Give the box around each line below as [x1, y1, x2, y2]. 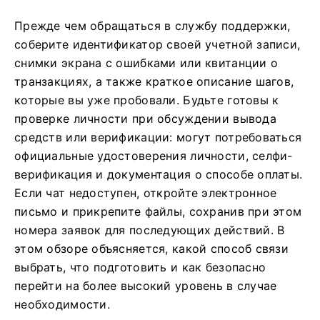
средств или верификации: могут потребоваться [14, 130, 302, 144]
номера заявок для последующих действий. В [14, 223, 285, 237]
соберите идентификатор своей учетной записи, [14, 37, 301, 51]
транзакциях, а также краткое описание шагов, [14, 74, 294, 89]
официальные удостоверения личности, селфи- [14, 149, 293, 163]
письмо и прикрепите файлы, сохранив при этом [14, 204, 302, 219]
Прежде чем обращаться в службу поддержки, [14, 19, 291, 33]
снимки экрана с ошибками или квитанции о [14, 56, 279, 70]
